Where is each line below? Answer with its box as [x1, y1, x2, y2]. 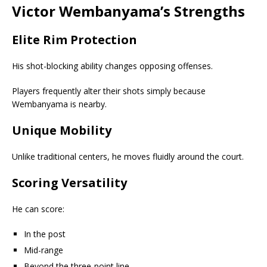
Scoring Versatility [12, 174, 127, 191]
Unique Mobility [12, 122, 111, 138]
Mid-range [24, 244, 63, 256]
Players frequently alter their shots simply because [12, 85, 206, 97]
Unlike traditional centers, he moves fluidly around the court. [12, 150, 244, 162]
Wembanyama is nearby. [12, 98, 107, 110]
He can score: [12, 203, 64, 215]
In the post [24, 228, 66, 240]
